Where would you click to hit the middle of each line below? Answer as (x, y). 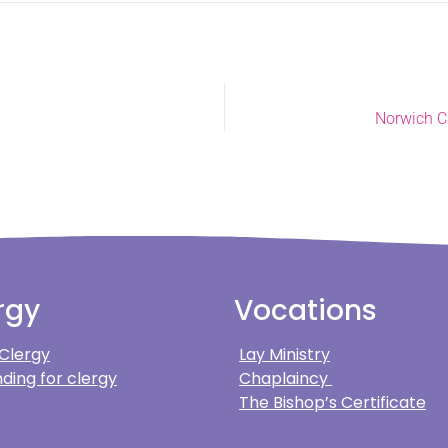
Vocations (305, 311)
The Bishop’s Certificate (332, 403)
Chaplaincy (285, 379)
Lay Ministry (284, 355)
